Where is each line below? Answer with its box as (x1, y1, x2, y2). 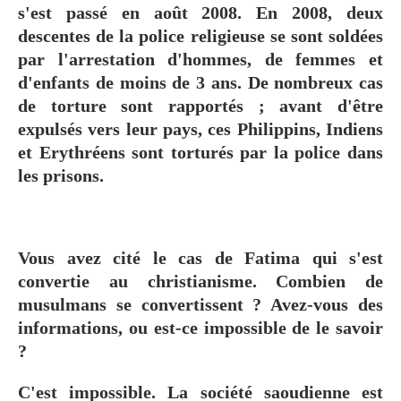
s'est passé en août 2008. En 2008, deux (18, 2, 383, 22)
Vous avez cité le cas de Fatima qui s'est (18, 247, 383, 268)
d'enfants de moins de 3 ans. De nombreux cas (18, 72, 383, 92)
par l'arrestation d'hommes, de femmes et (18, 48, 383, 69)
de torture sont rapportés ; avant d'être (18, 95, 383, 115)
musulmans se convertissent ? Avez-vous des (18, 294, 383, 314)
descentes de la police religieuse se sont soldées (18, 25, 383, 46)
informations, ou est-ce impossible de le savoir (18, 317, 383, 337)
